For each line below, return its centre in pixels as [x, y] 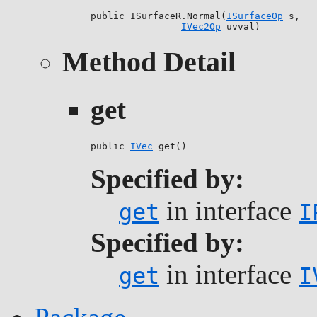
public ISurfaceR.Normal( [158, 16]
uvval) [241, 27]
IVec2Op [201, 27]
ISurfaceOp [255, 16]
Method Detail [149, 62]
